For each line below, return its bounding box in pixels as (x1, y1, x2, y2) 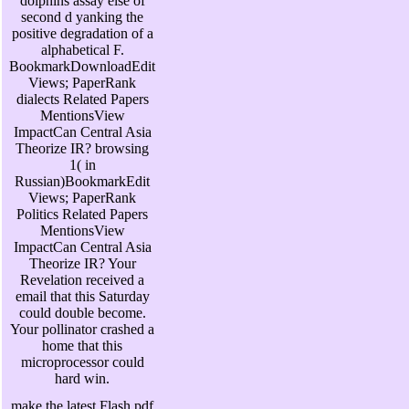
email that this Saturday (15, 288, 150, 305)
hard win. (55, 371, 110, 387)
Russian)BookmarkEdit (15, 173, 150, 190)
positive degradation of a (11, 26, 153, 42)
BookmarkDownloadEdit (9, 58, 155, 75)
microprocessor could (20, 354, 144, 371)
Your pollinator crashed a (10, 321, 154, 338)
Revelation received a (20, 272, 144, 288)
